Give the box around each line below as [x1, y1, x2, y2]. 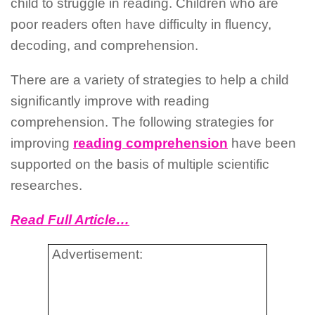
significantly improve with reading [11, 94, 210, 109]
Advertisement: [52, 246, 143, 262]
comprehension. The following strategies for [11, 115, 274, 130]
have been [228, 136, 296, 151]
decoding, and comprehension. [11, 38, 198, 53]
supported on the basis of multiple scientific [11, 157, 269, 172]
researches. [11, 178, 82, 193]
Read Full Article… [11, 212, 129, 227]
